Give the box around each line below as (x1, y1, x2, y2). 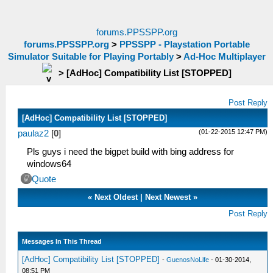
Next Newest (145, 193, 191, 202)
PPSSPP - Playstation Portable (119, 40, 250, 49)
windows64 (27, 159, 71, 169)
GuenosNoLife (166, 256, 210, 263)
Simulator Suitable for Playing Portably (7, 52, 174, 62)
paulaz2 (18, 129, 49, 138)
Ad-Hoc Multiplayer (183, 52, 266, 62)
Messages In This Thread (22, 238, 102, 245)
